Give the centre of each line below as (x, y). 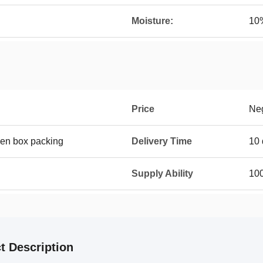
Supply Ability (162, 173)
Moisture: (152, 21)
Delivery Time (162, 141)
